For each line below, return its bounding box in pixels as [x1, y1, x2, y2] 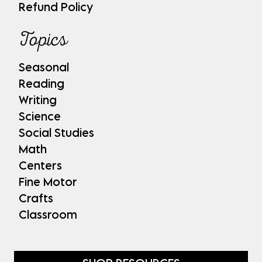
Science [19, 109, 61, 123]
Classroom [19, 207, 77, 221]
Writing [19, 92, 57, 106]
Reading [19, 76, 64, 90]
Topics [19, 27, 68, 51]
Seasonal [19, 60, 69, 74]
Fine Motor [19, 174, 77, 188]
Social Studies [19, 125, 94, 139]
